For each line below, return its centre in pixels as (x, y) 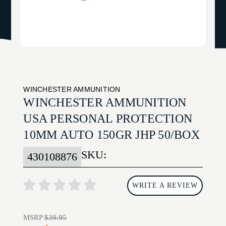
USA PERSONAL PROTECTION (108, 119)
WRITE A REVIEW (165, 186)
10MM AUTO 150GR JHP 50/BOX (111, 135)
